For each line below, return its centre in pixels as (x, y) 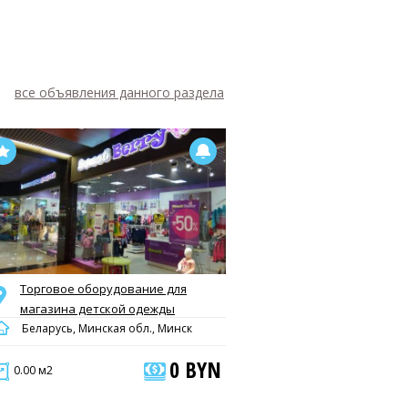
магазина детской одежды (97, 309)
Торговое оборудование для (103, 289)
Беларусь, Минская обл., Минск (106, 328)
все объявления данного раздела (119, 92)
